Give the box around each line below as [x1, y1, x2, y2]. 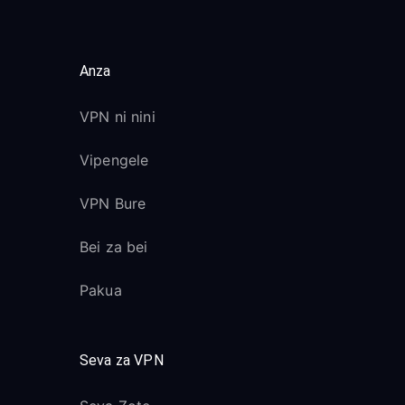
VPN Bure [80, 194, 146, 212]
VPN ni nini [80, 108, 155, 126]
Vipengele [80, 151, 149, 169]
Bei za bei [80, 238, 148, 256]
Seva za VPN [80, 352, 164, 369]
